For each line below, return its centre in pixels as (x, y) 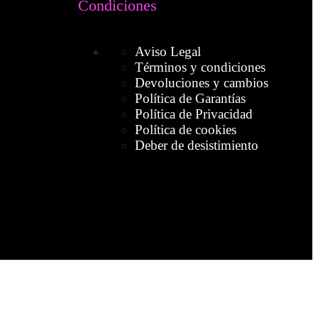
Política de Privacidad (193, 114)
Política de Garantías (190, 99)
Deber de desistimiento (196, 146)
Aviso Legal (168, 52)
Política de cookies (185, 130)
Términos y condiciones (200, 67)
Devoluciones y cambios (201, 83)
